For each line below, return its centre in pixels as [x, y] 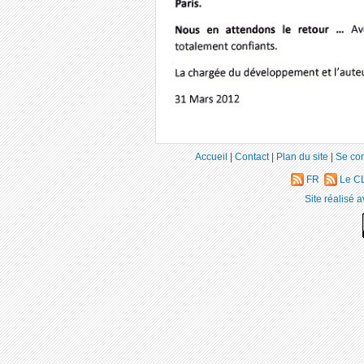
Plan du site [302, 156]
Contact [252, 156]
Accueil [211, 156]
